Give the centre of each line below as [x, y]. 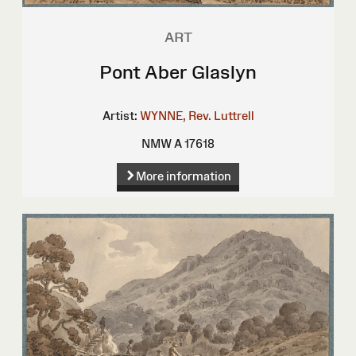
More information [183, 176]
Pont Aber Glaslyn [178, 72]
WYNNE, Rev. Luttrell [197, 116]
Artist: [120, 116]
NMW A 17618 [178, 144]
